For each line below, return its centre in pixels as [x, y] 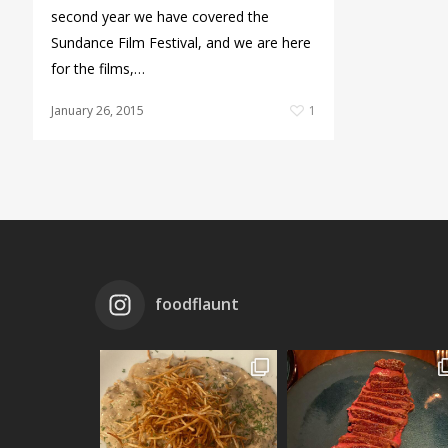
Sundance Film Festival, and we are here [180, 42]
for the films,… [97, 68]
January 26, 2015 [97, 110]
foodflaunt [197, 303]
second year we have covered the [159, 16]
